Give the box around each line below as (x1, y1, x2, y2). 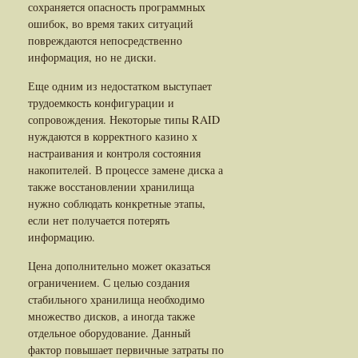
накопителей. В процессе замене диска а (28, 161, 223, 177)
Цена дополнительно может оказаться (28, 257, 210, 273)
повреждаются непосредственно (28, 32, 182, 48)
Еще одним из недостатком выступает (28, 78, 212, 93)
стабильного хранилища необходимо (28, 291, 205, 307)
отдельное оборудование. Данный (28, 324, 191, 340)
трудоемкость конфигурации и (28, 94, 174, 110)
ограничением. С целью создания (28, 274, 189, 290)
